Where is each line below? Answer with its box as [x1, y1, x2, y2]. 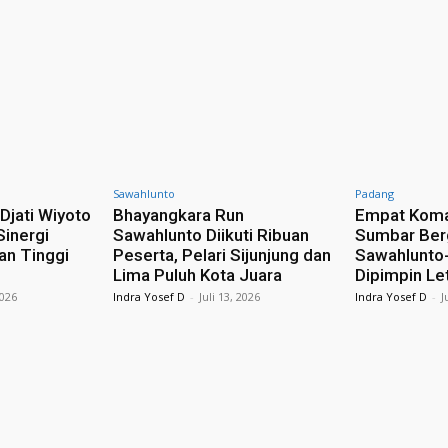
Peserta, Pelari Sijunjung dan [112, 244, 331, 265]
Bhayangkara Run [112, 204, 244, 225]
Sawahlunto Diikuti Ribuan [112, 224, 309, 245]
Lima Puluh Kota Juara [112, 264, 282, 285]
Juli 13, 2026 [198, 288, 260, 304]
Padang [355, 185, 395, 201]
